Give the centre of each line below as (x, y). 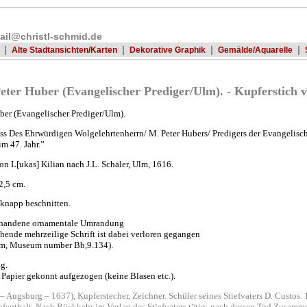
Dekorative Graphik (168, 50)
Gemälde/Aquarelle (255, 50)
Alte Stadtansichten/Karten (64, 50)
